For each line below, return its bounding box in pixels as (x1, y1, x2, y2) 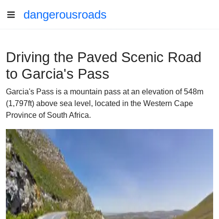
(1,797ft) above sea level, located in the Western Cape (6, 99, 193, 108)
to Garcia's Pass (6, 66, 109, 82)
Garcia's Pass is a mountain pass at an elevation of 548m (6, 88, 203, 96)
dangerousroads (23, 8, 107, 21)
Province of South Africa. (6, 111, 91, 119)
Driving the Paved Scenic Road (6, 49, 201, 65)
